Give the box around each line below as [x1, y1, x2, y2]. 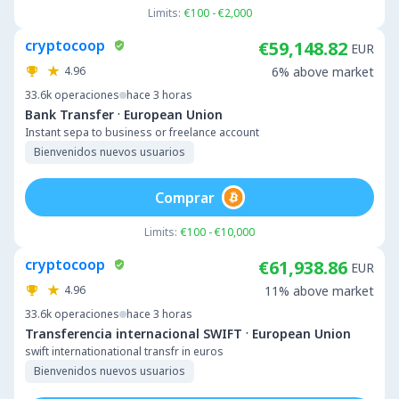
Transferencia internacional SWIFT [25, 324, 242, 342]
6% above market [272, 63, 374, 80]
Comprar [154, 187, 215, 208]
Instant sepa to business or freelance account [25, 125, 259, 140]
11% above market [265, 282, 374, 299]
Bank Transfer [25, 105, 114, 123]
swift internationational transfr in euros [25, 344, 224, 359]
